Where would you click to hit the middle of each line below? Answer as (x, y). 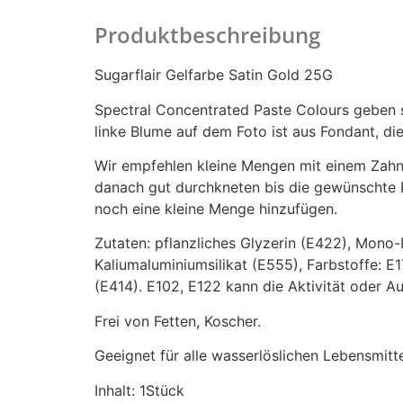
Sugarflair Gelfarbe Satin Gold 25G (213, 75)
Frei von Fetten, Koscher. (177, 321)
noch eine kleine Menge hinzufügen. (215, 208)
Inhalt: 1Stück (139, 390)
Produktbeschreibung (207, 35)
